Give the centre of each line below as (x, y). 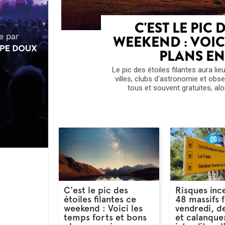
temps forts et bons (105, 217)
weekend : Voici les (103, 208)
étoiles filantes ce (100, 199)
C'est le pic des (96, 190)
